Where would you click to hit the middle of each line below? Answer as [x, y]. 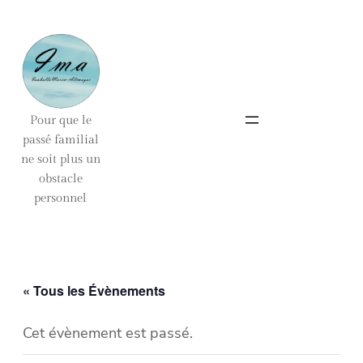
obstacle [60, 179]
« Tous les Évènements [94, 291]
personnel [61, 199]
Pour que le [60, 121]
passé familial [60, 140]
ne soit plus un [60, 160]
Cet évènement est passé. [108, 333]
